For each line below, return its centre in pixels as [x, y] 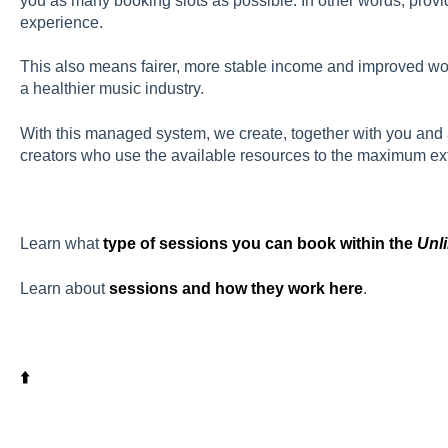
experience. [61, 22]
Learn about [64, 288]
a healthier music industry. [111, 89]
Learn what [61, 244]
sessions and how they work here [235, 288]
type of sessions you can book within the [259, 244]
